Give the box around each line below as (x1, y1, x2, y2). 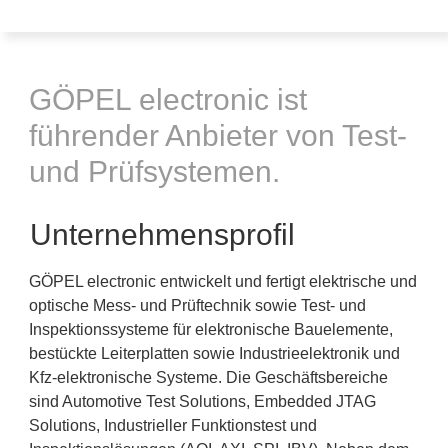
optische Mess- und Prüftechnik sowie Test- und (29, 297, 366, 314)
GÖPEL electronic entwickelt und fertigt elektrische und (29, 273, 417, 290)
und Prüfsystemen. (29, 155, 280, 188)
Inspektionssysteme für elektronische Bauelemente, (29, 321, 393, 338)
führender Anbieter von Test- (29, 119, 407, 152)
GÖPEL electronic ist (29, 83, 307, 116)
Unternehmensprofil (30, 218, 295, 251)
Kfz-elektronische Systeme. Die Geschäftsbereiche (29, 369, 388, 386)
